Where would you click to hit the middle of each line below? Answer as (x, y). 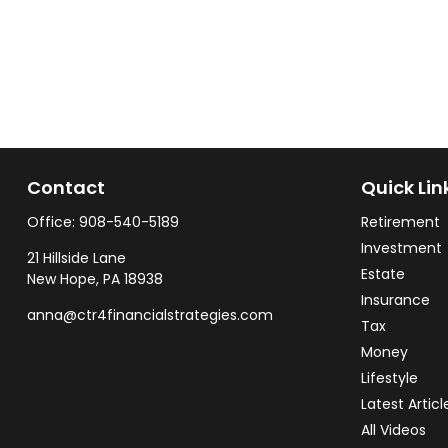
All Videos (394, 430)
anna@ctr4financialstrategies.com (149, 315)
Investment (402, 248)
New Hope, (62, 279)
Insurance (396, 300)
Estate (383, 274)
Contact (65, 188)
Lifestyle (390, 378)
